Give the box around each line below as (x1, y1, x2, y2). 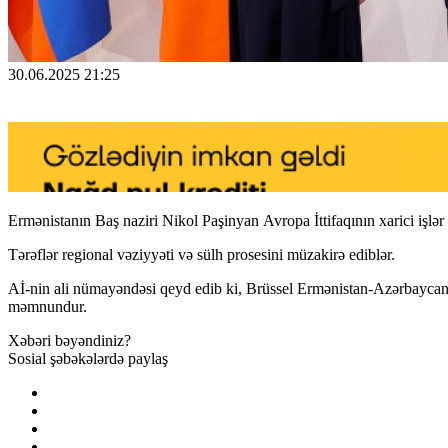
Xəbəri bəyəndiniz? (8, 331, 131, 349)
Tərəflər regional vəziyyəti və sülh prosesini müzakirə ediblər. (8, 245, 395, 263)
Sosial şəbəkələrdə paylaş (8, 349, 168, 367)
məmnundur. (8, 297, 87, 315)
